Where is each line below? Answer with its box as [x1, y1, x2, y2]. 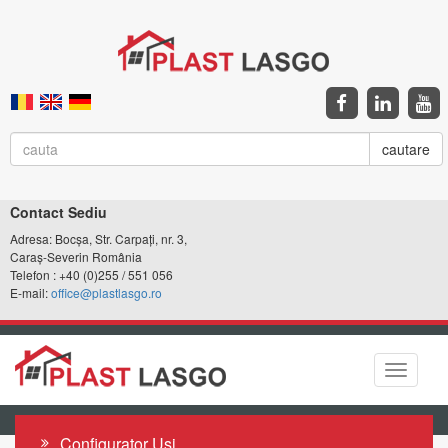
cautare [382, 139, 430, 160]
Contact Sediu [10, 202, 107, 222]
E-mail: [10, 284, 51, 301]
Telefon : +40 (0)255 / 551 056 [10, 266, 176, 283]
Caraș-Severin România [10, 248, 142, 265]
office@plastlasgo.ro [51, 284, 162, 301]
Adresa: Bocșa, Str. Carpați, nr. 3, [10, 230, 187, 247]
